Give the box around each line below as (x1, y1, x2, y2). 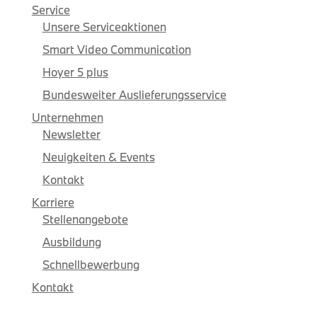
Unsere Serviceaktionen (42, 19, 166, 35)
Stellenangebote (42, 212, 128, 227)
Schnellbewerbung (42, 257, 139, 272)
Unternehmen (31, 110, 103, 125)
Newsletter (42, 127, 100, 142)
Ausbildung (42, 234, 101, 250)
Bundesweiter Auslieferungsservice (42, 87, 226, 103)
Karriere (31, 195, 74, 210)
